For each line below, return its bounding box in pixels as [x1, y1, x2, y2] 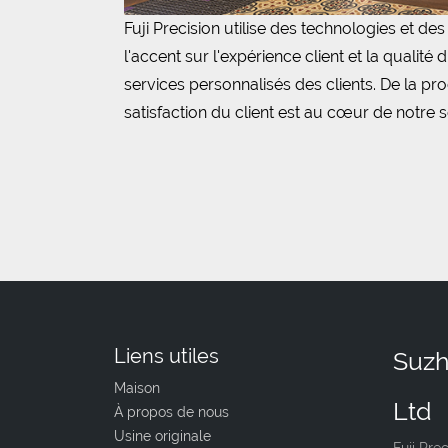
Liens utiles [114, 344, 219, 368]
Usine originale [114, 428, 211, 444]
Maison [114, 380, 160, 396]
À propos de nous [114, 404, 229, 420]
